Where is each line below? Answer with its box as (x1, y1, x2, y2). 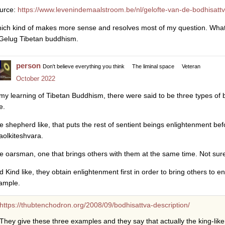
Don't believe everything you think (43, 63, 125, 70)
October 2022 (16, 75, 55, 83)
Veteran (182, 63, 200, 70)
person (16, 61, 41, 70)
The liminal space (132, 63, 174, 70)
